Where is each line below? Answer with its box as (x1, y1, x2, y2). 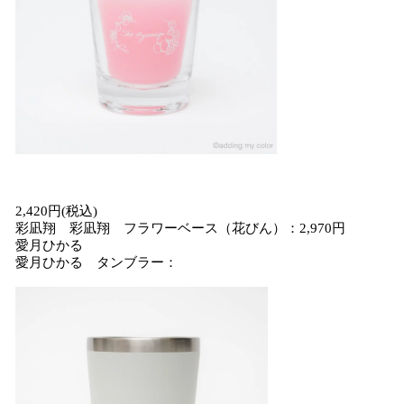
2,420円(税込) (15, 204, 97, 218)
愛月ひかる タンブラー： (15, 255, 178, 270)
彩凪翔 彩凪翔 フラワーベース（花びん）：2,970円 (15, 221, 345, 235)
